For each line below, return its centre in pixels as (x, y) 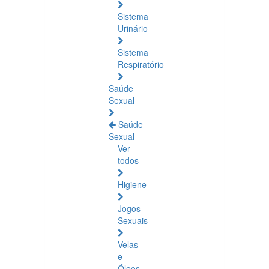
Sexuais (133, 220)
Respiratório (141, 64)
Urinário (133, 28)
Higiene (132, 184)
